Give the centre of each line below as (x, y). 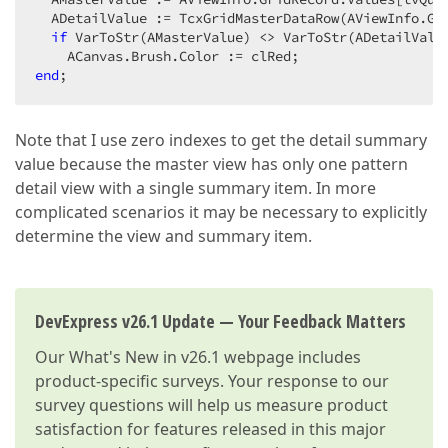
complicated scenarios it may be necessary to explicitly (221, 212)
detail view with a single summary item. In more (195, 188)
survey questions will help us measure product (211, 405)
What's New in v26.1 (144, 357)
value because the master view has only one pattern (211, 164)
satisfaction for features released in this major (210, 429)
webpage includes (290, 357)
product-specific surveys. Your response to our (212, 381)
